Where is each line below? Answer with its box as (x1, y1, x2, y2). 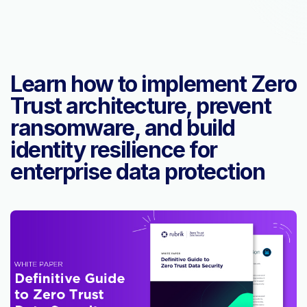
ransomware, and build (10, 114, 235, 142)
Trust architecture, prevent (10, 93, 271, 120)
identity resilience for (10, 136, 217, 164)
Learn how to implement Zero (10, 71, 297, 98)
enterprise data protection (10, 158, 265, 186)
